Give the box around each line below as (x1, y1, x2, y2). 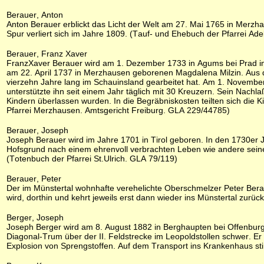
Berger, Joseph (6, 213, 64, 222)
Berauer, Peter (6, 174, 61, 183)
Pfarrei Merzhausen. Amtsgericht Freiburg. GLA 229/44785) (6, 105, 230, 115)
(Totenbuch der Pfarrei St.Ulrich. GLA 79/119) (6, 154, 177, 163)
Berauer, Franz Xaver (6, 49, 87, 58)
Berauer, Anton (6, 10, 63, 19)
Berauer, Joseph (6, 126, 68, 135)
